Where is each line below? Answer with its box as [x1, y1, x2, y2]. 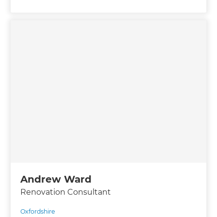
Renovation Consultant [20, 187, 111, 197]
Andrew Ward [20, 173, 92, 185]
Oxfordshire [20, 207, 56, 215]
